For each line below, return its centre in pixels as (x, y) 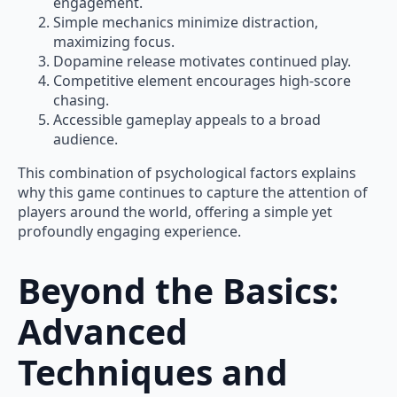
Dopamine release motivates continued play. (202, 62)
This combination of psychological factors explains (187, 173)
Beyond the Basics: (178, 290)
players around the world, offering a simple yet (175, 212)
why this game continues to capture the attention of (193, 193)
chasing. (81, 101)
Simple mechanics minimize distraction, (186, 23)
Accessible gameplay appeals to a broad (187, 120)
